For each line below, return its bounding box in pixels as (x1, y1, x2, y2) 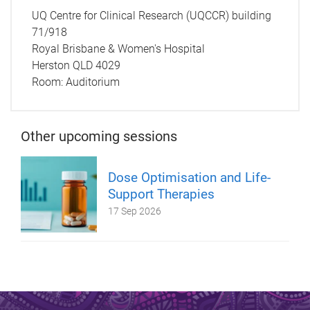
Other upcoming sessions (21, 128, 177, 145)
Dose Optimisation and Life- (108, 170, 271, 186)
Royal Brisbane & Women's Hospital (31, 42, 205, 55)
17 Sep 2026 (108, 206, 161, 217)
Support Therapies (108, 186, 215, 203)
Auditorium (65, 75, 120, 89)
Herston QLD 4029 (31, 58, 120, 72)
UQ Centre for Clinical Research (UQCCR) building (31, 8, 271, 22)
